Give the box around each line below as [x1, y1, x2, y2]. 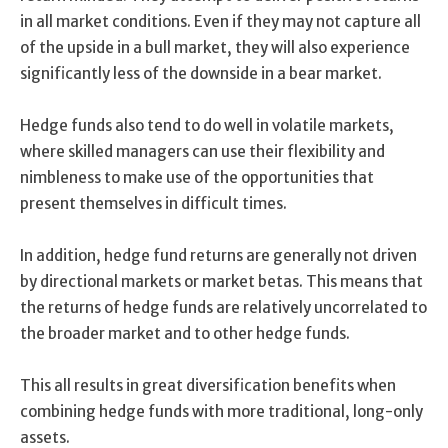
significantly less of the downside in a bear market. [20, 64, 382, 84]
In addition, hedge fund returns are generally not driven [20, 246, 417, 266]
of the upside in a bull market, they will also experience [20, 38, 410, 58]
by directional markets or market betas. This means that [20, 272, 423, 292]
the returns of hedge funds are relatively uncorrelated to [20, 298, 427, 318]
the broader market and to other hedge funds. [20, 324, 350, 344]
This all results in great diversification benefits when [20, 376, 396, 396]
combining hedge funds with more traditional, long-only [20, 402, 423, 422]
